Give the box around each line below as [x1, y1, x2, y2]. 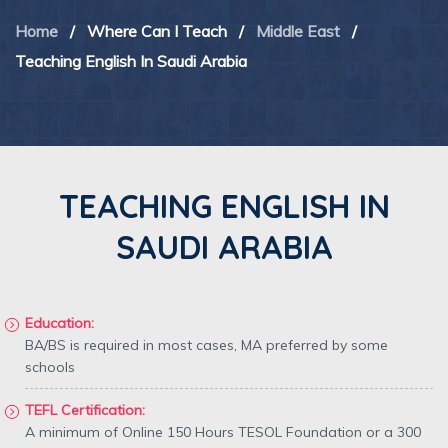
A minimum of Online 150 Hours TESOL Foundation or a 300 [25, 423, 421, 441]
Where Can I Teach [87, 21, 227, 41]
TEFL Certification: [25, 401, 149, 419]
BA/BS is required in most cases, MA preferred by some [25, 336, 388, 354]
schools [25, 358, 75, 376]
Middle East [256, 21, 340, 41]
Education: [25, 314, 98, 332]
